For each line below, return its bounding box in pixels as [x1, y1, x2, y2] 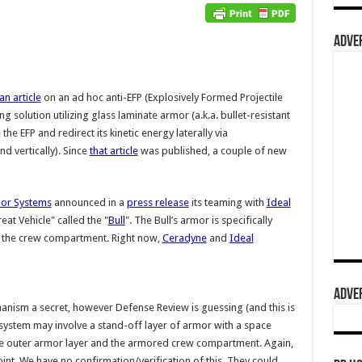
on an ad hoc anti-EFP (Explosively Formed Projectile [40, 91, 283, 103]
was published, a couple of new [137, 145, 287, 157]
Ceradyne [162, 232, 207, 244]
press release [126, 196, 189, 208]
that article [89, 145, 138, 157]
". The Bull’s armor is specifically [124, 214, 272, 226]
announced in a [51, 196, 127, 208]
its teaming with [188, 196, 267, 208]
